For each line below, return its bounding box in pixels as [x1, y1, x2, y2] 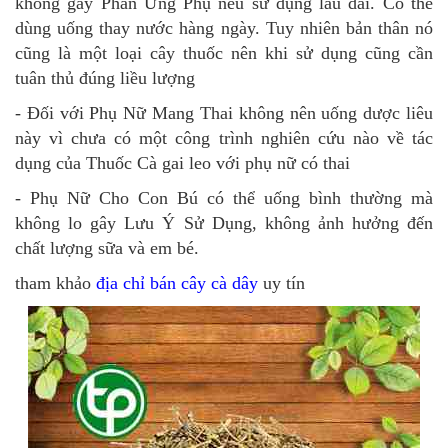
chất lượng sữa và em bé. [15, 238, 199, 259]
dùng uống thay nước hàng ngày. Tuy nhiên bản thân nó [15, 18, 433, 39]
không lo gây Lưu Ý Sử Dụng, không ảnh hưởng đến [15, 213, 433, 234]
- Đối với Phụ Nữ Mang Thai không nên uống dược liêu [15, 103, 433, 124]
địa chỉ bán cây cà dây [96, 273, 258, 294]
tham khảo [15, 273, 96, 294]
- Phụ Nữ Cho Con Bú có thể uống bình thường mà [15, 188, 433, 209]
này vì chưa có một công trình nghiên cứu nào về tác [15, 128, 433, 149]
